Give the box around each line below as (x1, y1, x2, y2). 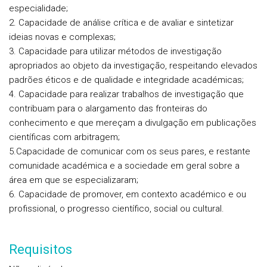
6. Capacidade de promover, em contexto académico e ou (9, 189, 246, 200)
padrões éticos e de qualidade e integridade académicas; (9, 74, 244, 85)
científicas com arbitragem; (9, 132, 120, 142)
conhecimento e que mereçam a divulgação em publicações (9, 117, 256, 128)
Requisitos (9, 242, 72, 257)
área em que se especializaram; (9, 175, 138, 185)
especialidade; (9, 3, 68, 14)
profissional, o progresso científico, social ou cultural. (9, 203, 224, 214)
